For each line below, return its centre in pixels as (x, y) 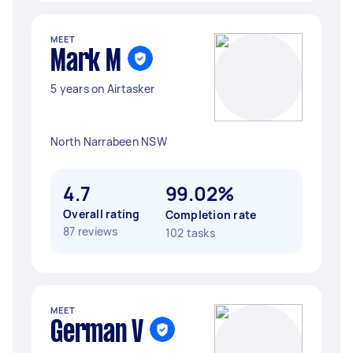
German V (97, 333)
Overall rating (102, 214)
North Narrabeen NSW (109, 141)
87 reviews (91, 231)
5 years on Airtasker (102, 89)
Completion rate (211, 215)
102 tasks (190, 233)
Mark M (86, 62)
